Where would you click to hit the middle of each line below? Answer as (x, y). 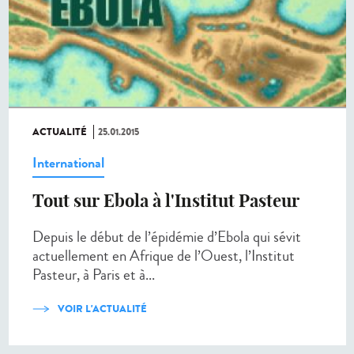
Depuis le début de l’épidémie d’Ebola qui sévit (167, 237)
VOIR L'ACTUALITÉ (102, 309)
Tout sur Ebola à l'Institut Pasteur (166, 201)
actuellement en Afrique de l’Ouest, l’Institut (164, 256)
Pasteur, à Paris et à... (94, 275)
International (68, 163)
